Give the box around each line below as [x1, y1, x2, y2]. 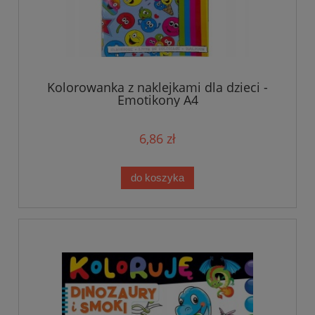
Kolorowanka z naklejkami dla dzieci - [47, 79, 268, 96]
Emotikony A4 [117, 91, 198, 109]
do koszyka [131, 172, 184, 184]
